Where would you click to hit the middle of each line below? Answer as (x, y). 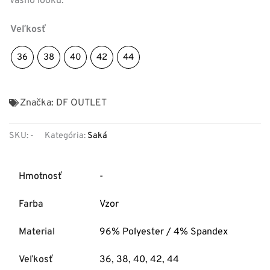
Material (37, 232)
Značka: (38, 103)
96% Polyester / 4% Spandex (164, 232)
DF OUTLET (81, 103)
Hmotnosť (40, 177)
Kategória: (65, 136)
